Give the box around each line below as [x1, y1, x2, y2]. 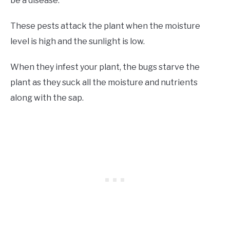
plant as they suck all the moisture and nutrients [10, 78, 198, 88]
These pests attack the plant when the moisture [10, 21, 200, 31]
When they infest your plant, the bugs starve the [10, 62, 200, 72]
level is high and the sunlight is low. [10, 36, 145, 47]
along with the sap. [10, 93, 84, 103]
